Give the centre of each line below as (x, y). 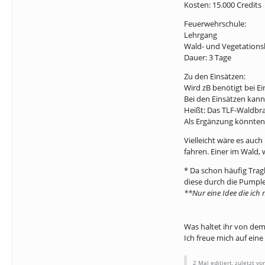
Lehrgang (201, 35)
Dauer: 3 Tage (208, 57)
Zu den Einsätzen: (215, 76)
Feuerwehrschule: (215, 24)
